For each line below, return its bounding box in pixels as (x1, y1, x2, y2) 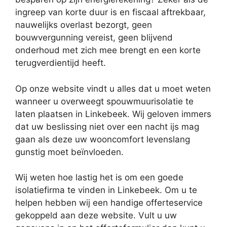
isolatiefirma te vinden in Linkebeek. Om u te (15, 185, 197, 195)
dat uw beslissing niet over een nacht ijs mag (15, 121, 199, 132)
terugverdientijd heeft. (15, 58, 106, 68)
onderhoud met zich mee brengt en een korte (15, 45, 201, 55)
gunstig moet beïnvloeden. (15, 146, 124, 157)
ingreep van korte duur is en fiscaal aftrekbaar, (15, 7, 206, 17)
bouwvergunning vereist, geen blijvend (15, 32, 173, 43)
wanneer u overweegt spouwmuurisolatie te (15, 96, 194, 106)
